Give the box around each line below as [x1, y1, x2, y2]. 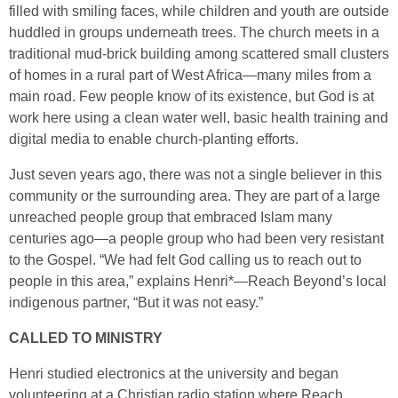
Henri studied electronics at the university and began [9, 365, 338, 381]
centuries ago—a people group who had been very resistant [9, 230, 384, 246]
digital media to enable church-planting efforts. [9, 131, 298, 147]
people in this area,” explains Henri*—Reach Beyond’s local [9, 273, 386, 289]
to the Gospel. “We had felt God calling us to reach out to [9, 251, 362, 267]
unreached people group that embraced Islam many [9, 209, 332, 225]
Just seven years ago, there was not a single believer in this [9, 166, 382, 182]
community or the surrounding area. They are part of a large [9, 187, 380, 203]
